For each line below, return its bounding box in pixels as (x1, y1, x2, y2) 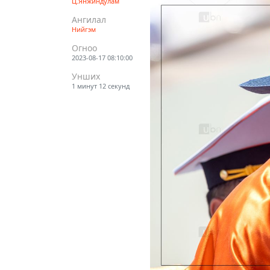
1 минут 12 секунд (72, 81, 130, 90)
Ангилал (72, 13, 106, 25)
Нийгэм (72, 24, 96, 34)
